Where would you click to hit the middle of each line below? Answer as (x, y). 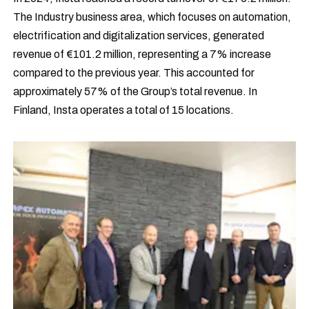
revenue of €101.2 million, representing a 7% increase (142, 54)
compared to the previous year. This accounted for (134, 73)
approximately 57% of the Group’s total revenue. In (136, 91)
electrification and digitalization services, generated (139, 36)
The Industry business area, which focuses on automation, (152, 17)
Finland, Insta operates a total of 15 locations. (124, 110)
